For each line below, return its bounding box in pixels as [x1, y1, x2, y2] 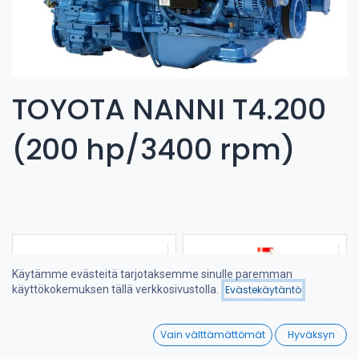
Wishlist [292, 340, 320, 348]
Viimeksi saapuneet [221, 292, 336, 308]
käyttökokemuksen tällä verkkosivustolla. [12, 283, 219, 296]
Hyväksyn [287, 328, 335, 342]
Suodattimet [58, 292, 131, 308]
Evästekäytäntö [225, 283, 301, 297]
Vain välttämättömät [160, 328, 266, 342]
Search [127, 340, 148, 348]
